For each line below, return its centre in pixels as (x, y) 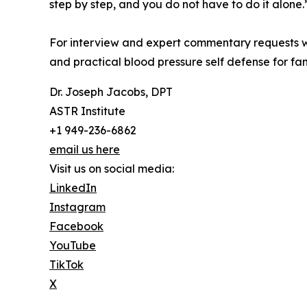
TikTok (66, 264)
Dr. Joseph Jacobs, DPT (111, 91)
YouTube (73, 245)
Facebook (76, 226)
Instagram (77, 207)
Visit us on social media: (112, 168)
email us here (85, 149)
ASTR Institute (87, 111)
